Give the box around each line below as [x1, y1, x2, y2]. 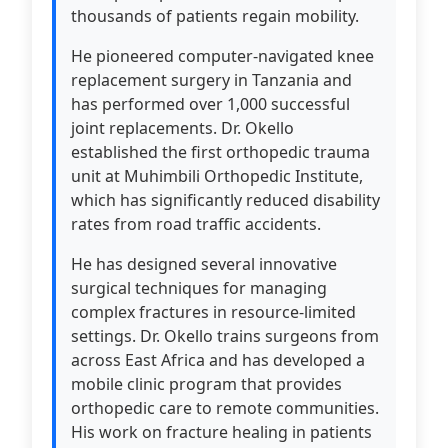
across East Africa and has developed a [71, 349, 365, 371]
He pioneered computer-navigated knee [71, 45, 374, 67]
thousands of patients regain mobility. [71, 5, 359, 27]
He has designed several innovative [71, 253, 337, 275]
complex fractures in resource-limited [71, 301, 356, 323]
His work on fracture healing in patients [71, 421, 372, 443]
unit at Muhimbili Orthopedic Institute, [71, 165, 363, 187]
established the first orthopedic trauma [71, 141, 370, 163]
